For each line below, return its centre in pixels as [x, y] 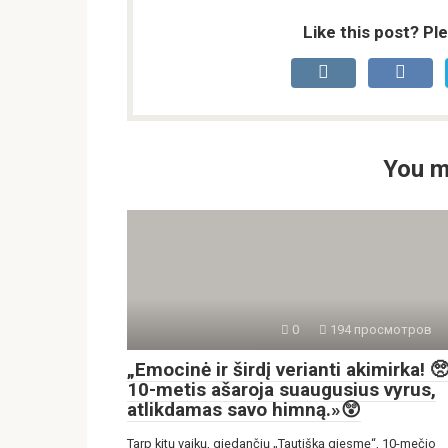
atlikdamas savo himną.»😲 [244, 410]
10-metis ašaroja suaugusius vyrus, [281, 390]
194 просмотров [379, 330]
